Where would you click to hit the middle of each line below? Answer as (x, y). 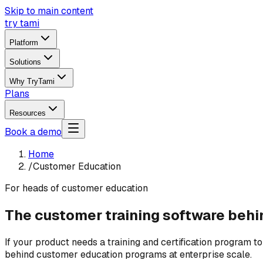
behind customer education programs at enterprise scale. (128, 254)
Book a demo (33, 132)
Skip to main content (49, 11)
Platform (24, 43)
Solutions (25, 62)
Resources (28, 113)
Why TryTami (32, 81)
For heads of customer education (76, 188)
